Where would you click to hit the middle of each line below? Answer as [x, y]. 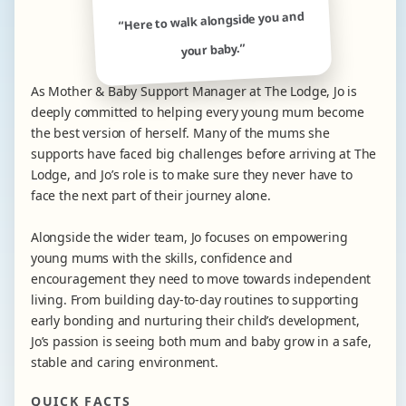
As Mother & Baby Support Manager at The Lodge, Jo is [194, 92]
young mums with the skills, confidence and [162, 258]
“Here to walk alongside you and [211, 21]
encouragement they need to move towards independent [201, 279]
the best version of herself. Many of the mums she [180, 133]
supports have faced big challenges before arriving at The [204, 154]
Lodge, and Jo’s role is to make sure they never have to [192, 175]
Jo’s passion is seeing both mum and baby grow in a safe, [201, 342]
